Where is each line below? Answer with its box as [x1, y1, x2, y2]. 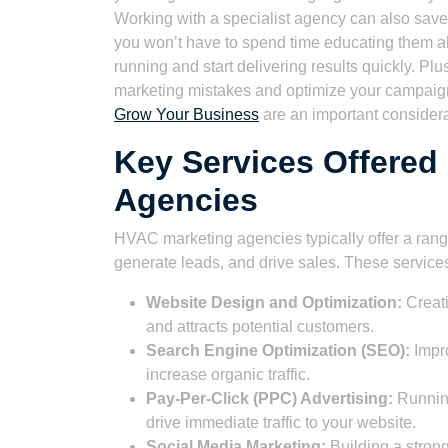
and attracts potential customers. [146, 318, 374, 335]
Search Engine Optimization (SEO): [146, 342, 410, 359]
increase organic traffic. [146, 366, 310, 383]
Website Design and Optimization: [146, 294, 402, 311]
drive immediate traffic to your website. [146, 414, 416, 431]
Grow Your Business [114, 106, 259, 123]
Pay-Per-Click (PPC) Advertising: [146, 390, 393, 407]
